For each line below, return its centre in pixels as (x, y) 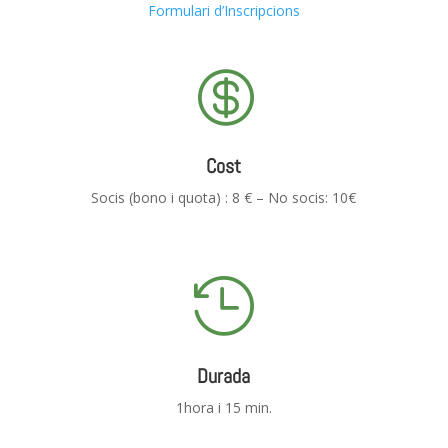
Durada (224, 375)
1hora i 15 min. (223, 407)
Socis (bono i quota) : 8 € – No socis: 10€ (224, 197)
